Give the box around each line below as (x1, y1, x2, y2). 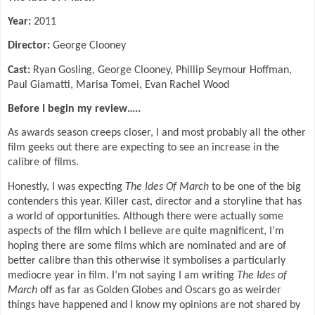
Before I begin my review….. (8, 103, 141, 115)
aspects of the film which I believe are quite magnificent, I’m (8, 225, 284, 237)
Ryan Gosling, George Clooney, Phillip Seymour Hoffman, (30, 64, 292, 76)
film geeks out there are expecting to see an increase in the (8, 142, 279, 154)
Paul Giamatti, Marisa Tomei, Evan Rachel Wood (8, 79, 229, 91)
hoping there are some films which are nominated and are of (8, 240, 286, 252)
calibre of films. (8, 157, 79, 169)
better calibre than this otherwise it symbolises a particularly (8, 255, 285, 266)
